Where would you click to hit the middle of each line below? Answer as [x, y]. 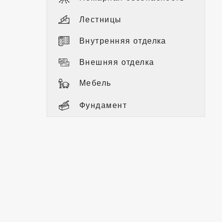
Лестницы [101, 19]
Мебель [95, 83]
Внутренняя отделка [123, 41]
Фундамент [103, 105]
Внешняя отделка [117, 62]
